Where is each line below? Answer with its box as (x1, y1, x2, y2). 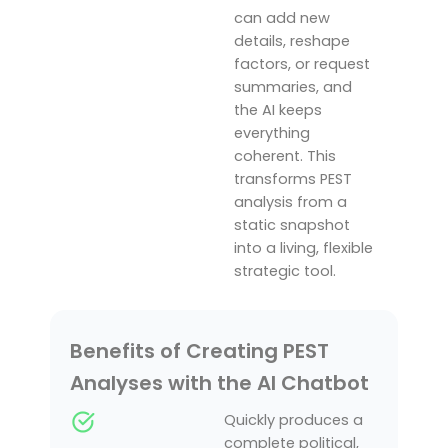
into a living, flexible (234, 237, 373, 258)
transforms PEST (234, 168, 352, 189)
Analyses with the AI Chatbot (70, 369, 369, 397)
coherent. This (234, 145, 336, 166)
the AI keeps (234, 99, 322, 120)
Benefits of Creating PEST (70, 337, 329, 365)
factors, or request (234, 53, 370, 74)
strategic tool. (234, 260, 336, 281)
